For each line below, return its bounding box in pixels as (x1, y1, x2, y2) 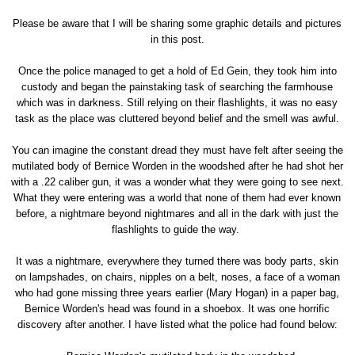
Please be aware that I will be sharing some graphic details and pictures (13, 17, 342, 29)
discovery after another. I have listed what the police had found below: (17, 318, 338, 330)
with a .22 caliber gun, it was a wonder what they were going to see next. (10, 175, 344, 188)
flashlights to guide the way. (112, 223, 243, 235)
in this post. (150, 32, 204, 45)
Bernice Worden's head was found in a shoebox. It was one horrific (25, 302, 330, 315)
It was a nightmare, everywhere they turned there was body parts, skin (16, 254, 339, 267)
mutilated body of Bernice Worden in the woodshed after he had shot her (11, 159, 343, 172)
